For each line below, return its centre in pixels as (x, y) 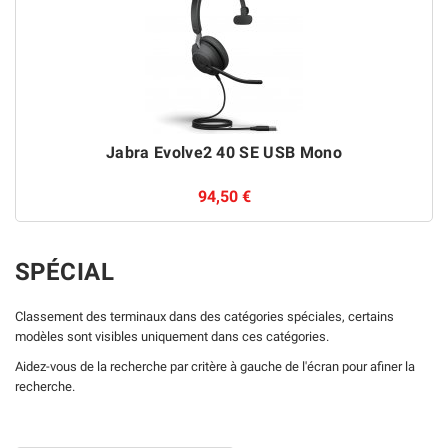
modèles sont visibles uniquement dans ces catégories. (172, 336)
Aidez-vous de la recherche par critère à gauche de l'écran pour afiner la (215, 366)
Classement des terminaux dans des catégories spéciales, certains (204, 316)
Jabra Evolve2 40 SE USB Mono (224, 152)
